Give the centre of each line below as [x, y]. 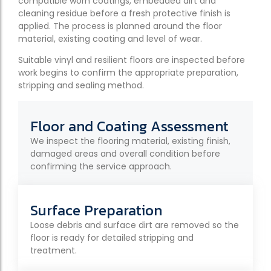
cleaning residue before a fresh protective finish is [124, 13]
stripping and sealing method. [81, 86]
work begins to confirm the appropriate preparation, [128, 73]
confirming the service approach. [101, 166]
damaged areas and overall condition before [125, 153]
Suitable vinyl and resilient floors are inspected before [132, 60]
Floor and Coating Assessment [129, 126]
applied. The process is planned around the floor [120, 26]
